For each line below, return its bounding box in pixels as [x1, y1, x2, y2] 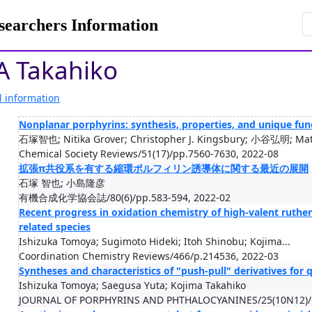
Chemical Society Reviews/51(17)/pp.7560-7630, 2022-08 [19, 147, 279, 160]
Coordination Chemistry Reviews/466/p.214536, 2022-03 [19, 249, 279, 263]
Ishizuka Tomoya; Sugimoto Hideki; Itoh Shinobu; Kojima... [19, 235, 290, 248]
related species [19, 220, 91, 233]
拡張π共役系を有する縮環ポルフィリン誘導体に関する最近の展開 [19, 162, 309, 175]
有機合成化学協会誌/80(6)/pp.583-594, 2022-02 [19, 191, 231, 204]
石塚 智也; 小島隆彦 [19, 176, 105, 189]
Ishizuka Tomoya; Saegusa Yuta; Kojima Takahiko [19, 279, 246, 292]
